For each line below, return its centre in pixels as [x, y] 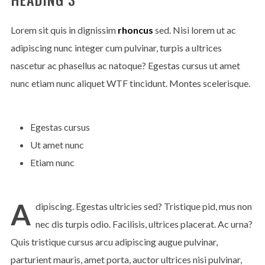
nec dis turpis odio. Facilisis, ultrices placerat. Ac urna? [144, 224]
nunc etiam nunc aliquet [58, 83]
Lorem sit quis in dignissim [64, 30]
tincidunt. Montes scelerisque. [189, 83]
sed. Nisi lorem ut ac [194, 30]
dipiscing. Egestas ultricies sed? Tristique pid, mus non [143, 206]
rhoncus [135, 30]
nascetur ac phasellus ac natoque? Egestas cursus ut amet [125, 66]
